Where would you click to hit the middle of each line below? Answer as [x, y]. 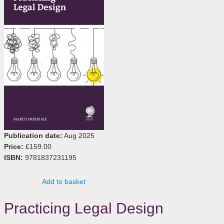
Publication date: [33, 135]
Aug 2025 [78, 135]
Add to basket [63, 181]
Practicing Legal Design [84, 208]
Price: [14, 146]
